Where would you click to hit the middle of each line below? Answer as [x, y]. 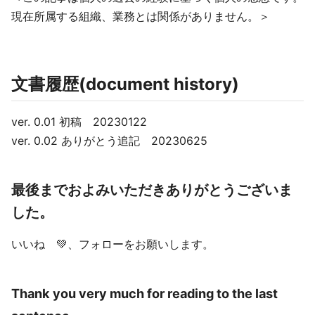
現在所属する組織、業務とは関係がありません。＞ [141, 16]
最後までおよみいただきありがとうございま [152, 190]
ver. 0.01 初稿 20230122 [79, 122]
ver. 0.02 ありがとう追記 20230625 [109, 141]
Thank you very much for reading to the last [144, 293]
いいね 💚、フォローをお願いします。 [112, 244]
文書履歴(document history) [125, 84]
